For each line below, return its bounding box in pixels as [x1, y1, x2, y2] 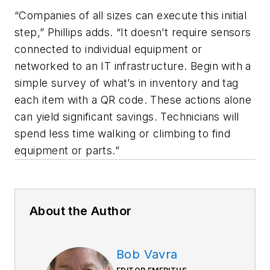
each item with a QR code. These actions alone [14, 93, 251, 106]
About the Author [30, 203, 132, 218]
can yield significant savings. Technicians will [14, 110, 239, 123]
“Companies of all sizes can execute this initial [14, 8, 247, 22]
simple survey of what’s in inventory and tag [14, 76, 239, 89]
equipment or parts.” [14, 143, 119, 157]
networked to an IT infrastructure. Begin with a [14, 59, 251, 72]
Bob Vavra [116, 246, 178, 262]
